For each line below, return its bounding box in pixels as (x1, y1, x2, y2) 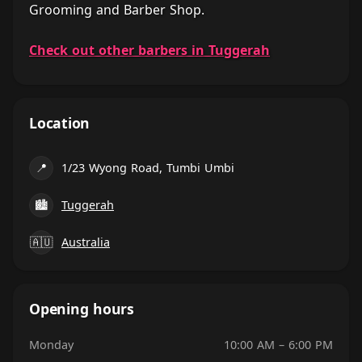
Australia (61, 234, 110, 250)
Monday (29, 337, 74, 352)
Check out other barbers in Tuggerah (29, 41, 270, 59)
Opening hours (29, 299, 134, 318)
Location (29, 113, 90, 133)
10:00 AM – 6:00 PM (224, 337, 333, 352)
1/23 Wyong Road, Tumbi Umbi (61, 160, 234, 175)
